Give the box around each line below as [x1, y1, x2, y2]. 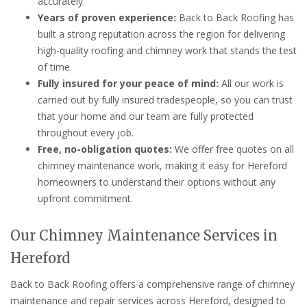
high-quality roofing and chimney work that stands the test [38, 44, 297, 58]
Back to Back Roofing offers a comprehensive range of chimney [10, 278, 295, 291]
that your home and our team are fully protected [38, 110, 254, 123]
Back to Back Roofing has [176, 11, 294, 25]
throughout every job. [38, 126, 134, 140]
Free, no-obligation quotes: [38, 143, 172, 156]
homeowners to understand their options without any [38, 175, 275, 189]
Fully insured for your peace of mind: [38, 77, 219, 90]
